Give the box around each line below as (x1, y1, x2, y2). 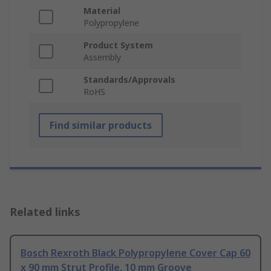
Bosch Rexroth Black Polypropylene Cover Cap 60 (21, 246, 250, 260)
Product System (83, 39, 153, 51)
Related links (10, 204, 80, 220)
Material (83, 5, 120, 17)
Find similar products (50, 119, 152, 132)
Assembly (83, 51, 121, 64)
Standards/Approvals (83, 74, 175, 86)
